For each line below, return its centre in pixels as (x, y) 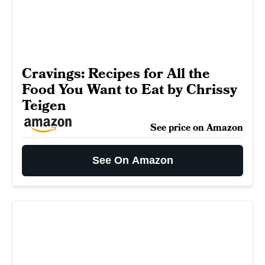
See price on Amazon (197, 128)
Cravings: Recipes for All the (116, 74)
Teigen (44, 106)
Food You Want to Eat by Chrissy (130, 90)
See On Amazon (132, 160)
